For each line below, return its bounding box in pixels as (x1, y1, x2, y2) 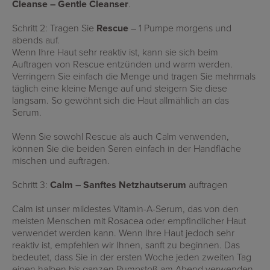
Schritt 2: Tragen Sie (12, 20, 96, 35)
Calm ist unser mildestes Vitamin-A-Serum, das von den (12, 201, 239, 216)
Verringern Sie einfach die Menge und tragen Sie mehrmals (12, 69, 256, 83)
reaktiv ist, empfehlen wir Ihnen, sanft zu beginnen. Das (12, 237, 240, 252)
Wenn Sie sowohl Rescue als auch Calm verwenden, (12, 129, 229, 143)
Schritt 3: (12, 177, 50, 192)
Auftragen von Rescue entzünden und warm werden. (12, 57, 233, 71)
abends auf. (12, 33, 60, 47)
